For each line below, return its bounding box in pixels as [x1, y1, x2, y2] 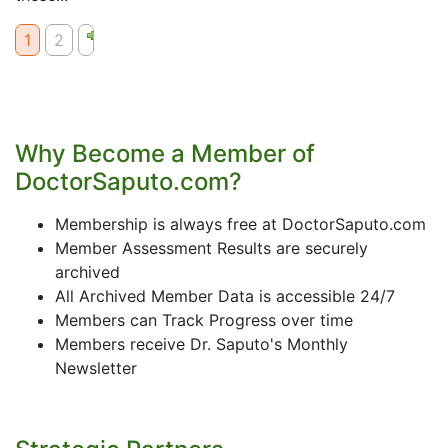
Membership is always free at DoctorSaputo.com [55, 214, 426, 234]
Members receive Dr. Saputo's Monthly [55, 334, 348, 354]
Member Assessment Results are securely [55, 238, 368, 258]
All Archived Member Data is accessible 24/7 [55, 286, 395, 306]
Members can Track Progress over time [55, 310, 353, 330]
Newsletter [55, 358, 137, 378]
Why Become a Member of [15, 139, 315, 168]
